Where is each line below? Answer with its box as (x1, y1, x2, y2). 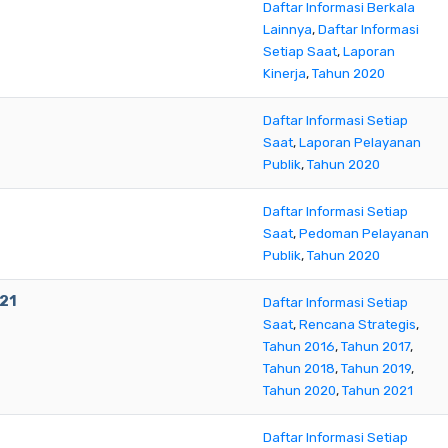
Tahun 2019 (341, 361, 411, 376)
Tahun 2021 (342, 383, 413, 398)
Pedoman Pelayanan (299, 226, 429, 241)
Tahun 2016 (263, 339, 335, 354)
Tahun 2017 (341, 339, 410, 354)
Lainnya (263, 22, 312, 37)
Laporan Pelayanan (299, 135, 421, 150)
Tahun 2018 (263, 361, 335, 376)
